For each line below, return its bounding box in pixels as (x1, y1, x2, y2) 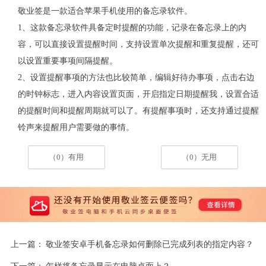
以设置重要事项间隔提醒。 (17, 55, 118, 65)
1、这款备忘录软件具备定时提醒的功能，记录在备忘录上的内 (17, 22, 246, 32)
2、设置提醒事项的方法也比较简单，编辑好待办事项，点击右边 (17, 72, 255, 82)
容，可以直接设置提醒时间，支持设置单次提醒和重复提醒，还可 (17, 39, 259, 49)
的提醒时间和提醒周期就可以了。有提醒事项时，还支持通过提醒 (17, 105, 259, 115)
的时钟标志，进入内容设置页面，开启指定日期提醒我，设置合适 (17, 88, 259, 99)
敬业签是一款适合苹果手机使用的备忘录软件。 (17, 5, 192, 15)
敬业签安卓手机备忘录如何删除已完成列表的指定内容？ (45, 239, 254, 249)
